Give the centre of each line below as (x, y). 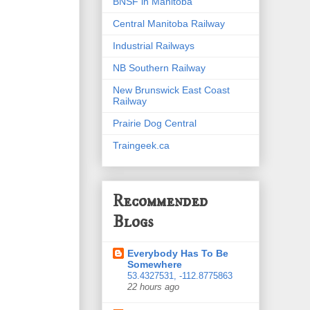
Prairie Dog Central (155, 123)
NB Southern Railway (159, 67)
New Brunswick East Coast (171, 90)
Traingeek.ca (141, 145)
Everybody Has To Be (178, 254)
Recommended (160, 202)
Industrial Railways (154, 45)
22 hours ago (153, 288)
